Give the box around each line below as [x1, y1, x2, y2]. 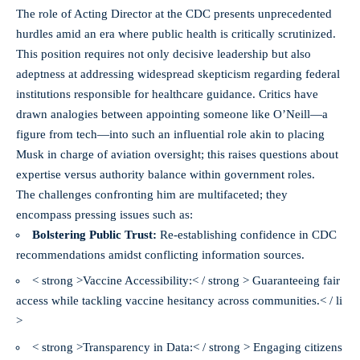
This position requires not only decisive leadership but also [16, 47, 311, 60]
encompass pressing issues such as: [16, 207, 193, 221]
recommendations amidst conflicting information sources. [16, 247, 305, 261]
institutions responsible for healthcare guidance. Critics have [16, 87, 318, 100]
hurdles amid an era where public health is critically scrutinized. [16, 27, 336, 40]
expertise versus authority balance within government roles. [16, 167, 315, 181]
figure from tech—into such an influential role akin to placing [16, 127, 325, 141]
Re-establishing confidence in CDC [157, 227, 337, 241]
